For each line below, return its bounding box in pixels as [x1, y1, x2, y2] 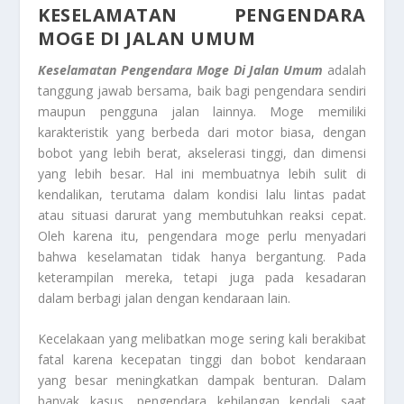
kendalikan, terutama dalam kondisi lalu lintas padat [38, 185, 366, 203]
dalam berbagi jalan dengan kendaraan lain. [38, 289, 291, 307]
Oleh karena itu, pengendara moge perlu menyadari [38, 226, 366, 244]
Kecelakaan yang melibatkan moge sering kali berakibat [38, 329, 366, 347]
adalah [322, 60, 366, 78]
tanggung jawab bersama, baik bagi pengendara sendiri [38, 81, 366, 99]
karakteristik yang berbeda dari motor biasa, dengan [38, 123, 366, 141]
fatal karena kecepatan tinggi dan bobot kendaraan [38, 350, 366, 368]
